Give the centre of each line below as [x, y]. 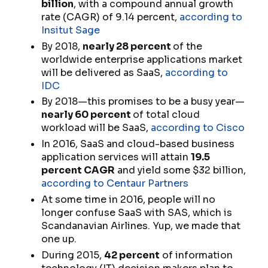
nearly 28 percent [127, 46]
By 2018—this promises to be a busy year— [143, 102]
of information [196, 255]
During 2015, [72, 255]
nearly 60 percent [87, 115]
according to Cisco [197, 128]
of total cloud [166, 115]
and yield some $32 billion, [180, 170]
